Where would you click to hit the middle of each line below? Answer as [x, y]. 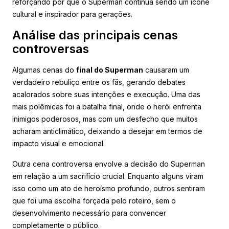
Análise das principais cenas [95, 35]
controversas [51, 49]
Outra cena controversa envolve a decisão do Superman [109, 164]
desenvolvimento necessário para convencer [89, 213]
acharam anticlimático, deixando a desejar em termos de [107, 131]
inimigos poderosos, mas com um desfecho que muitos [105, 119]
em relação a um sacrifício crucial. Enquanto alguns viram [108, 176]
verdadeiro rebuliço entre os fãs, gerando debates [99, 82]
